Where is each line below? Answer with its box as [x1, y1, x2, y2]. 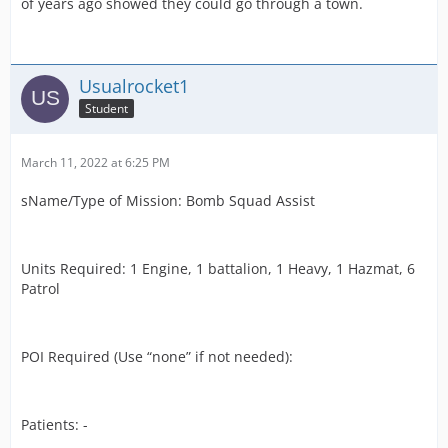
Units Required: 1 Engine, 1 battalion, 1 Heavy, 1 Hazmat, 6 [21, 258, 415, 278]
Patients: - [21, 414, 88, 434]
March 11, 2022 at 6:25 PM [21, 153, 170, 171]
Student [85, 100, 128, 118]
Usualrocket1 [79, 73, 189, 98]
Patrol [21, 278, 60, 298]
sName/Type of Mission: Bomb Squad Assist [21, 190, 315, 210]
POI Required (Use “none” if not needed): [21, 346, 293, 366]
